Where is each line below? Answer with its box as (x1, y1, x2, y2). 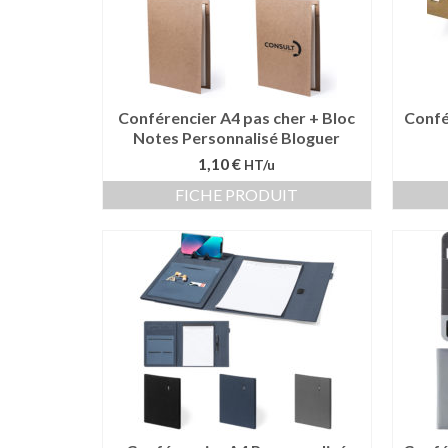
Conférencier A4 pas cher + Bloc (118, 108, 356, 127)
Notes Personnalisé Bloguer (133, 128, 341, 147)
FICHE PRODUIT (175, 185, 299, 204)
